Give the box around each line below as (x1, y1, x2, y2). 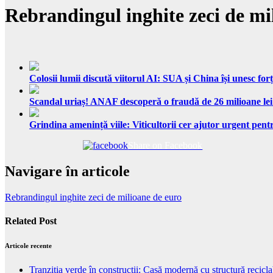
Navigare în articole (5, 163, 130, 179)
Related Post (5, 215, 57, 226)
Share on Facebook (128, 140, 203, 151)
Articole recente (5, 241, 52, 249)
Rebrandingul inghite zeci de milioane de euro (5, 191, 182, 202)
